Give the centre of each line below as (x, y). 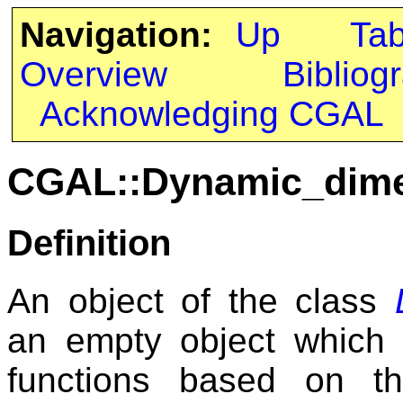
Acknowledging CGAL (211, 114)
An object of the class (201, 300)
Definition (89, 242)
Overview (93, 74)
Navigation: (116, 35)
